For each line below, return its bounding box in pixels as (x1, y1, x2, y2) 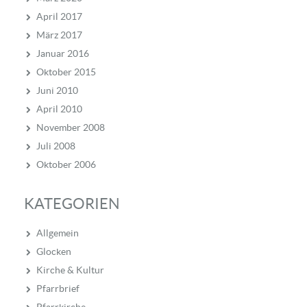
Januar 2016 (36, 48, 89, 60)
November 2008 (36, 122, 105, 134)
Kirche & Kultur (36, 265, 104, 276)
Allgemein (36, 228, 79, 239)
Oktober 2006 (36, 159, 96, 171)
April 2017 (36, 11, 82, 23)
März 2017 (36, 29, 82, 41)
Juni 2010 (36, 85, 78, 97)
